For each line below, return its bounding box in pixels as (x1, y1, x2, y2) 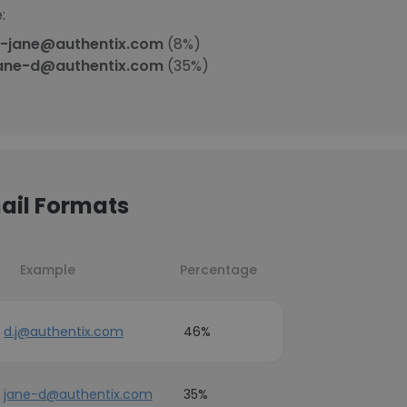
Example (20, 261, 75, 279)
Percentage (180, 261, 257, 279)
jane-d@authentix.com (4, 385, 153, 403)
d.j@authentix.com (4, 323, 124, 341)
